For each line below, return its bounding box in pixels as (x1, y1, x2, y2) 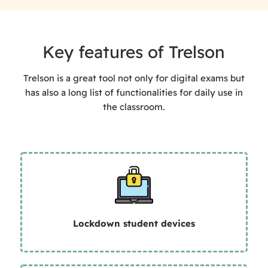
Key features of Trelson (42, 41, 226, 62)
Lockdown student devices (72, 218, 195, 230)
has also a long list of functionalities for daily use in (25, 86, 243, 98)
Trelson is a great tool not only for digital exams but (23, 72, 245, 84)
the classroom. (103, 100, 165, 112)
